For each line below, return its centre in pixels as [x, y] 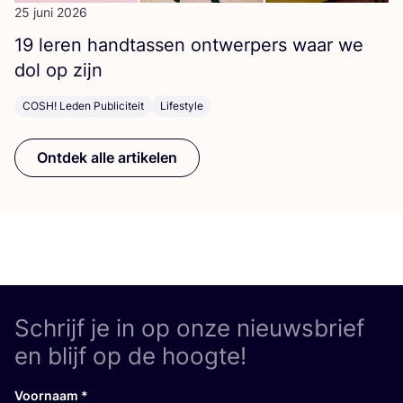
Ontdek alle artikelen [107, 157]
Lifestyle [182, 105]
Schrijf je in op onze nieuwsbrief [189, 327]
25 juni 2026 [51, 12]
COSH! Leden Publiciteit [83, 105]
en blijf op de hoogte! [130, 355]
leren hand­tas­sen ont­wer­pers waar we [198, 45]
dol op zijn [58, 70]
